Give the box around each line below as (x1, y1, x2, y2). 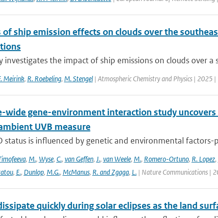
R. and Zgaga (92, 167, 129, 177)
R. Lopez (191, 154, 215, 163)
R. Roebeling (27, 74, 61, 83)
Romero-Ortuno (144, 154, 189, 163)
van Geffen (64, 154, 93, 163)
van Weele (103, 154, 131, 163)
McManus (62, 167, 90, 177)
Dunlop (23, 167, 44, 177)
